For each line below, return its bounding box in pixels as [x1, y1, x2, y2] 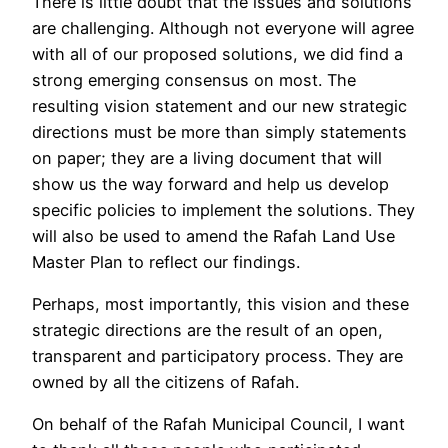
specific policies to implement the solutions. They [32, 199, 415, 220]
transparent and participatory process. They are [32, 346, 403, 367]
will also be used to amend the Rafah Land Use [32, 225, 395, 246]
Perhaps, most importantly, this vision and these [32, 294, 409, 315]
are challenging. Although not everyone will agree [32, 17, 414, 38]
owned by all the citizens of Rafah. [32, 372, 299, 393]
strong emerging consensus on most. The [32, 69, 356, 90]
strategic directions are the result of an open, [32, 320, 383, 341]
